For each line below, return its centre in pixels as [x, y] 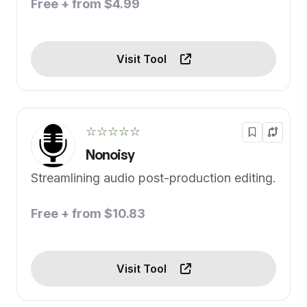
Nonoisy [110, 155]
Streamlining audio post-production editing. [153, 178]
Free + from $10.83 [88, 213]
